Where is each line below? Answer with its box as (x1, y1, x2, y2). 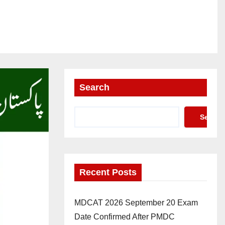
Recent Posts (79, 167, 137, 177)
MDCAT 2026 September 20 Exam (74, 198, 198, 207)
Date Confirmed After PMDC (74, 212, 175, 221)
